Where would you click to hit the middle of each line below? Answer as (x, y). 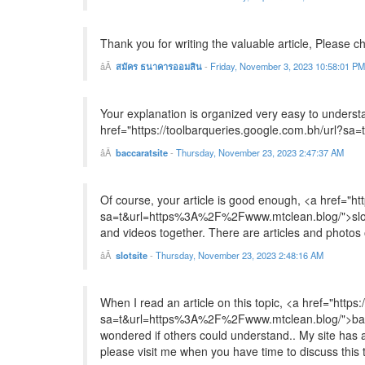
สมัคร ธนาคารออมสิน (159, 66)
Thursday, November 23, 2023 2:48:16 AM (240, 255)
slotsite (132, 255)
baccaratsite (142, 153)
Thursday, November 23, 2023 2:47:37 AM (260, 153)
